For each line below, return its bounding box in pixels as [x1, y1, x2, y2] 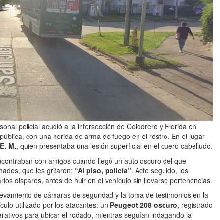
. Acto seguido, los [131, 165, 188, 176]
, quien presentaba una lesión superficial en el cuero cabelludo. [16, 141, 213, 151]
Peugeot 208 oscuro [110, 200, 177, 210]
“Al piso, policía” [75, 165, 131, 176]
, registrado [177, 200, 213, 210]
